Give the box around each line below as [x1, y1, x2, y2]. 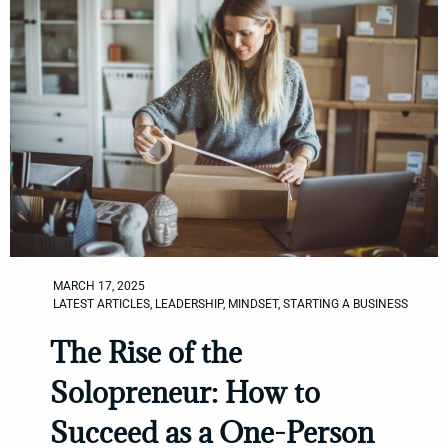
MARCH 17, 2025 [53, 279, 145, 294]
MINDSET [228, 297, 278, 312]
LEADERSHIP [155, 297, 223, 312]
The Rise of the [50, 334, 242, 372]
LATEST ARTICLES [53, 297, 150, 312]
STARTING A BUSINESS [283, 297, 408, 312]
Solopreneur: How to [50, 374, 320, 412]
